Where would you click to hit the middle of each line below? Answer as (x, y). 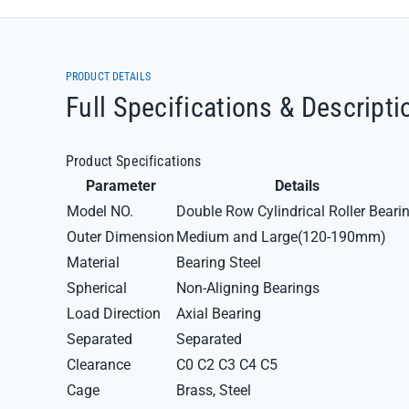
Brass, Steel (214, 390)
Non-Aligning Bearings (248, 288)
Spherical (97, 288)
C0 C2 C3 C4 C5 (227, 365)
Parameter (121, 186)
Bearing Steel (219, 262)
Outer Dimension (121, 237)
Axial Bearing (219, 314)
